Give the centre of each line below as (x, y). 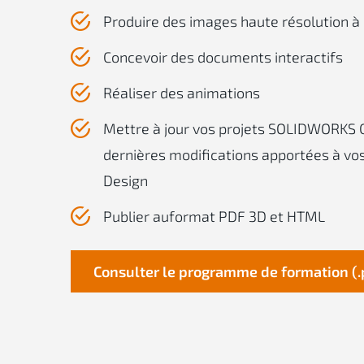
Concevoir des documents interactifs (223, 57)
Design (126, 180)
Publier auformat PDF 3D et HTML (214, 216)
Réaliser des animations (182, 93)
